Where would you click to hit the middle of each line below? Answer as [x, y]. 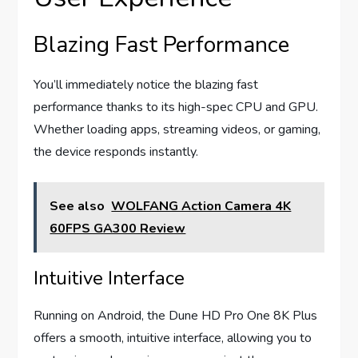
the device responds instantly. [116, 151]
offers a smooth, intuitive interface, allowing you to [173, 338]
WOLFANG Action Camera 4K [201, 206]
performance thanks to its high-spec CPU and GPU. [176, 107]
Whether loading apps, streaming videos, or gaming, [177, 129]
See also [78, 206]
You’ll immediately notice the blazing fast [146, 84]
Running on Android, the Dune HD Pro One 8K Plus [176, 315]
